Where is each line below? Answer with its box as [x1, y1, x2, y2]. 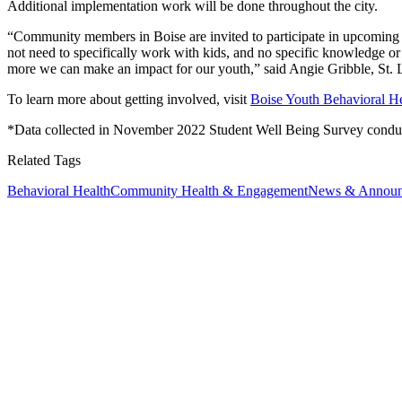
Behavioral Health [7, 182, 110, 198]
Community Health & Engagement [110, 182, 308, 198]
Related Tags [7, 152, 81, 168]
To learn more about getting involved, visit [7, 91, 250, 107]
